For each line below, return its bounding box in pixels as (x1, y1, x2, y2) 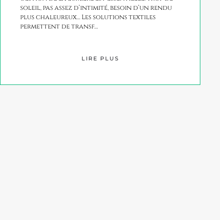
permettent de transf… (20, 22, 98, 31)
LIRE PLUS (81, 55, 119, 62)
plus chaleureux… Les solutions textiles (20, 12, 156, 22)
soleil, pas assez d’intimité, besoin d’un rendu (20, 3, 172, 12)
